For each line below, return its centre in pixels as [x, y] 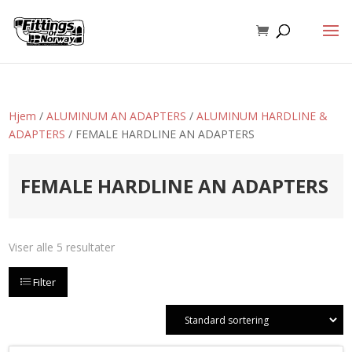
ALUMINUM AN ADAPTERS [117, 116]
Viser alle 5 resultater [62, 247]
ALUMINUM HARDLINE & [262, 116]
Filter [44, 282]
